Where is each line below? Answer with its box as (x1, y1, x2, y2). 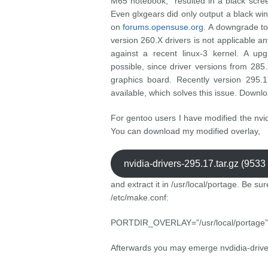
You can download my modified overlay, (110, 126, 260, 136)
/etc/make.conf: (110, 193, 169, 202)
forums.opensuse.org (123, 22, 204, 32)
